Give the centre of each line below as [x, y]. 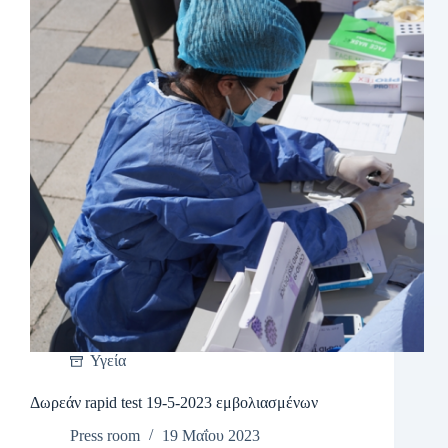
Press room [105, 436]
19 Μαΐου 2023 [211, 436]
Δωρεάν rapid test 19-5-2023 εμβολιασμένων [174, 403]
